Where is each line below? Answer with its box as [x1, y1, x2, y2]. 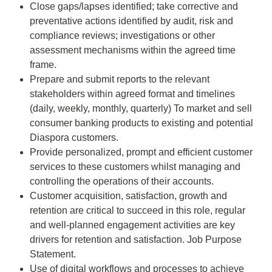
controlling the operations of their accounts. [30, 176, 214, 187]
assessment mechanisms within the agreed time [30, 45, 236, 56]
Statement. [30, 249, 76, 260]
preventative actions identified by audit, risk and [30, 16, 233, 27]
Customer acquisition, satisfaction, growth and [30, 191, 227, 202]
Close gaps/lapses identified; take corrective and [30, 1, 238, 12]
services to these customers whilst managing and [30, 161, 240, 172]
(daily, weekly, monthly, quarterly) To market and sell [30, 103, 252, 114]
